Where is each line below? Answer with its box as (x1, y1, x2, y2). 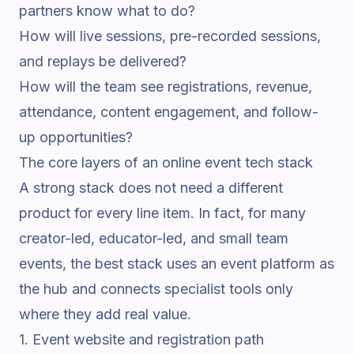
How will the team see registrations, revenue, (19, 78, 312, 95)
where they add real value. (19, 306, 191, 322)
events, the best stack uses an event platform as (19, 255, 334, 272)
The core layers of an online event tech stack (19, 154, 313, 171)
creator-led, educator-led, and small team (19, 230, 288, 247)
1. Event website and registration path (19, 331, 264, 348)
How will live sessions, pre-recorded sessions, (19, 28, 321, 44)
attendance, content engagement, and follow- (19, 104, 318, 120)
